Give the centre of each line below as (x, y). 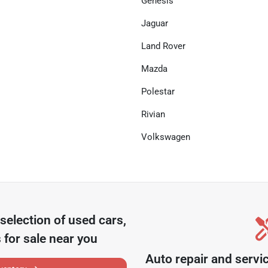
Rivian (153, 114)
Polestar (158, 92)
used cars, (98, 220)
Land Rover (163, 46)
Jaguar (155, 23)
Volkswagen (166, 137)
